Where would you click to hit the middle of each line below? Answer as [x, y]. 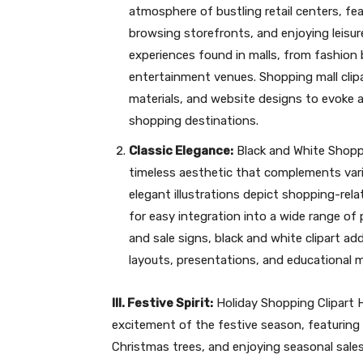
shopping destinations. [194, 121]
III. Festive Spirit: [162, 303]
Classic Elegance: [181, 151]
